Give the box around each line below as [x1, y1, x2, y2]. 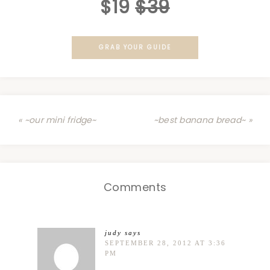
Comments [103, 180, 167, 195]
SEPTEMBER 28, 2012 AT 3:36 [105, 239, 226, 247]
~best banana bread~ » [153, 114, 252, 127]
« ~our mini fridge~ [18, 114, 96, 127]
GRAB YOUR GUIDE [99, 43, 171, 52]
